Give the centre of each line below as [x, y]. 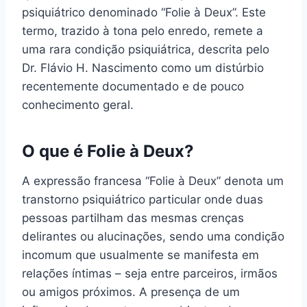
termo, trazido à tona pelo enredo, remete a [143, 30]
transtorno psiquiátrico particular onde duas [143, 199]
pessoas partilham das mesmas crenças [133, 218]
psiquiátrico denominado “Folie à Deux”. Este [144, 12]
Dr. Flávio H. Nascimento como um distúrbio [143, 67]
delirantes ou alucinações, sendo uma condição [153, 236]
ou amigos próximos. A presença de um [131, 292]
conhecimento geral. [78, 105]
